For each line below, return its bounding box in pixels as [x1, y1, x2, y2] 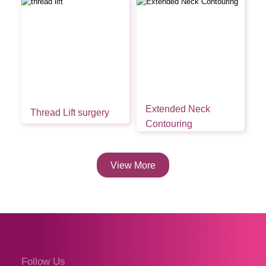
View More [110, 160, 156, 170]
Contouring [145, 119, 192, 129]
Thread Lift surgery [30, 107, 109, 118]
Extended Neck [145, 104, 210, 115]
